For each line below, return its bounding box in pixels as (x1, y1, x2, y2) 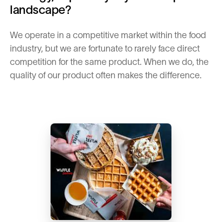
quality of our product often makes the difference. (10, 70, 202, 80)
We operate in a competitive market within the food (10, 30, 206, 40)
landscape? (10, 3, 71, 16)
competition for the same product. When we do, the (10, 57, 209, 67)
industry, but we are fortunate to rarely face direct (10, 44, 200, 54)
